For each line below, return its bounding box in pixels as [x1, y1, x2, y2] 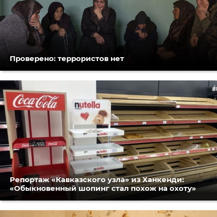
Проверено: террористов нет [10, 53, 124, 63]
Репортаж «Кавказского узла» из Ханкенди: [10, 175, 184, 184]
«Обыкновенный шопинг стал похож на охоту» [10, 184, 196, 193]
